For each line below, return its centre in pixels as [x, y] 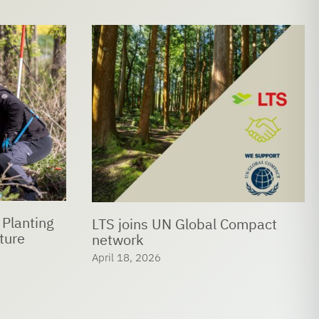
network [117, 240]
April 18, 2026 [126, 257]
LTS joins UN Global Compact [184, 224]
